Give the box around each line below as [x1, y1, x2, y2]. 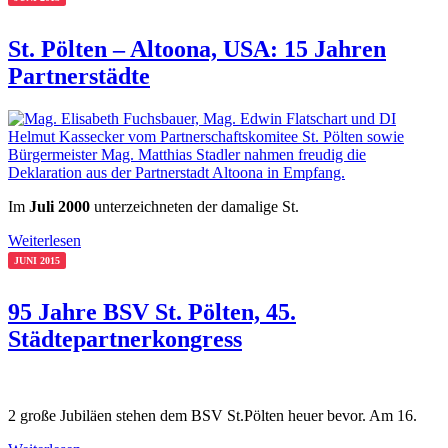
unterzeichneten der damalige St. [94, 198, 299, 216]
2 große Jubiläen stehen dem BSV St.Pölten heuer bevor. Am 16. [8, 407, 417, 424]
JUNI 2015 [14, 255, 60, 267]
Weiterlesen [8, 232, 81, 250]
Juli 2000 [29, 198, 94, 216]
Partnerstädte [8, 63, 150, 90]
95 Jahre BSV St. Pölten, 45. [8, 299, 296, 326]
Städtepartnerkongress [8, 326, 242, 353]
